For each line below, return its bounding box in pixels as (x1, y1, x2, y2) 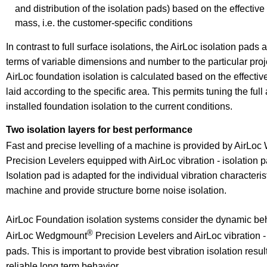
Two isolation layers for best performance (6, 125, 193, 135)
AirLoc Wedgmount (6, 231, 87, 241)
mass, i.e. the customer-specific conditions (15, 18, 193, 28)
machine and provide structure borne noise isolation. (6, 185, 226, 196)
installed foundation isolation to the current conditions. (6, 101, 232, 111)
